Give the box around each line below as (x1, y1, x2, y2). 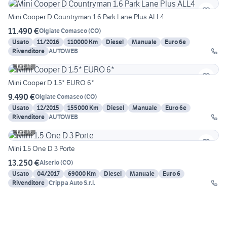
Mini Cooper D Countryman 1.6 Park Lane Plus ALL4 (8, 12, 164, 21)
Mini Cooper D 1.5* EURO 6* (8, 78, 94, 87)
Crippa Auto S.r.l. (49, 178, 95, 186)
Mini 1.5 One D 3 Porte (8, 143, 75, 153)
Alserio (40, 159, 59, 167)
